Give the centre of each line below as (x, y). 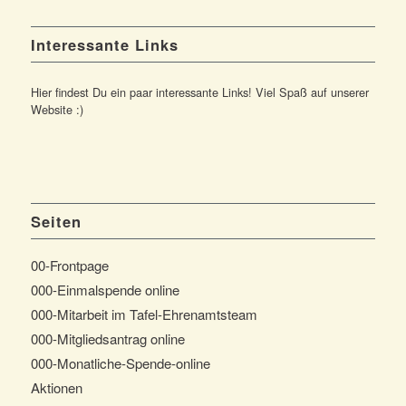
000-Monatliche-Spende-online (120, 362)
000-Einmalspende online (105, 289)
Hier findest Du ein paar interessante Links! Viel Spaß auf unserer (199, 92)
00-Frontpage (69, 265)
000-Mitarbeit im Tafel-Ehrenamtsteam (144, 314)
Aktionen (56, 387)
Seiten (56, 221)
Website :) (57, 109)
